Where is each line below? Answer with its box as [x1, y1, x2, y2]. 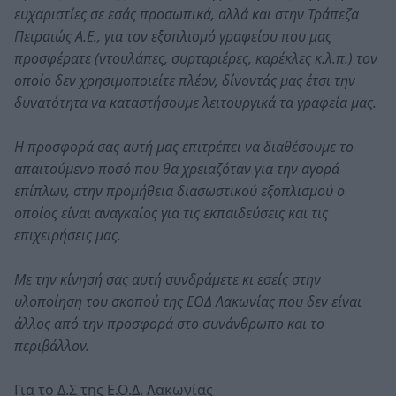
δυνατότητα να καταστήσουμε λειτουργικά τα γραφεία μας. [14, 92, 377, 112]
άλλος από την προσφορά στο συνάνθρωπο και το [14, 313, 324, 333]
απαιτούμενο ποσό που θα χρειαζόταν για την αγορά [14, 158, 339, 179]
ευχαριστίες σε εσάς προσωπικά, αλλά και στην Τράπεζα [14, 4, 359, 24]
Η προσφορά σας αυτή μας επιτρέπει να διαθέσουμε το [14, 136, 354, 156]
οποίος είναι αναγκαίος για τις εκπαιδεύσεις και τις [14, 202, 328, 223]
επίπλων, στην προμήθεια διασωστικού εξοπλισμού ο [14, 180, 345, 201]
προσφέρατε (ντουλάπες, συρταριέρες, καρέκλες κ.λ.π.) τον [14, 48, 377, 68]
